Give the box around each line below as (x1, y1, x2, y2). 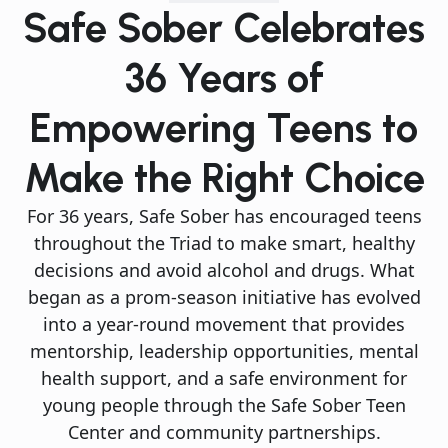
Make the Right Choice (23, 154, 425, 203)
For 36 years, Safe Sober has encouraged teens (26, 204, 422, 229)
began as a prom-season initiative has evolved (27, 285, 421, 310)
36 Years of (124, 54, 324, 103)
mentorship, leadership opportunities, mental (29, 339, 419, 364)
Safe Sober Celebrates (23, 4, 425, 53)
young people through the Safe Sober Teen (42, 393, 406, 418)
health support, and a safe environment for (41, 366, 407, 391)
